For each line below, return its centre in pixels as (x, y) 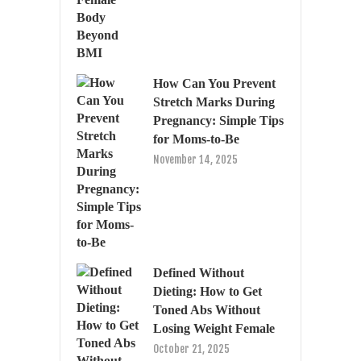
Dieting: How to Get (207, 292)
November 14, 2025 (195, 160)
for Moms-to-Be (196, 139)
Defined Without (199, 273)
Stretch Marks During (214, 102)
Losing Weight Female (214, 329)
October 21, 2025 (191, 349)
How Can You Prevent (214, 84)
